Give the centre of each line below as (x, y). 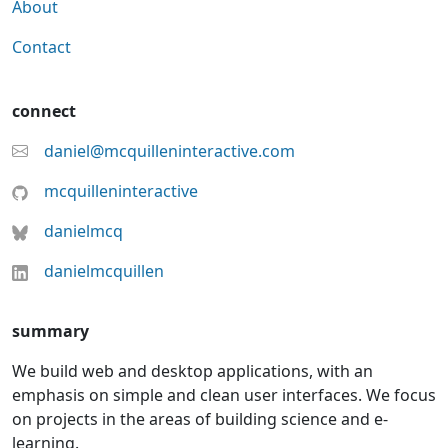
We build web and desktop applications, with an (192, 371)
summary (50, 331)
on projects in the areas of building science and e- (200, 419)
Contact (41, 47)
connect (44, 111)
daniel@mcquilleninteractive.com (169, 151)
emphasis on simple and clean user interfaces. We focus (224, 395)
